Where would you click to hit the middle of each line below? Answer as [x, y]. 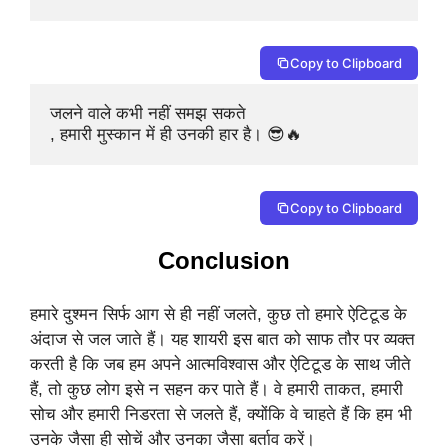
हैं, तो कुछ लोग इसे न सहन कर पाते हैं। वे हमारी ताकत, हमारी [216, 390]
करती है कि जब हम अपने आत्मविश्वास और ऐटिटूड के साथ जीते [220, 365]
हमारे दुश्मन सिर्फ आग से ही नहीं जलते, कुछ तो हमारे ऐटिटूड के [218, 315]
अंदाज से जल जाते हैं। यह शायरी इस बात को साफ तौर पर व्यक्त [222, 340]
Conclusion [224, 260]
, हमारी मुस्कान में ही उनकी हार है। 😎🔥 [176, 135]
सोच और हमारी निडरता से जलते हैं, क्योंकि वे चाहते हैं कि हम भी [221, 415]
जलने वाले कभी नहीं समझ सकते [148, 114]
